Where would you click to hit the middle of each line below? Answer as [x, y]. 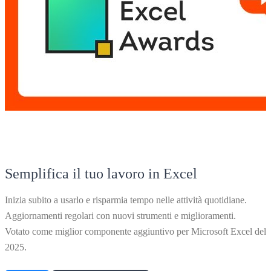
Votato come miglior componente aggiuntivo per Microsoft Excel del [135, 232]
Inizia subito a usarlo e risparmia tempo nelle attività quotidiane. [126, 200]
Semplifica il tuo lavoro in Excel [101, 174]
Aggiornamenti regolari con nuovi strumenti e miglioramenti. [120, 216]
